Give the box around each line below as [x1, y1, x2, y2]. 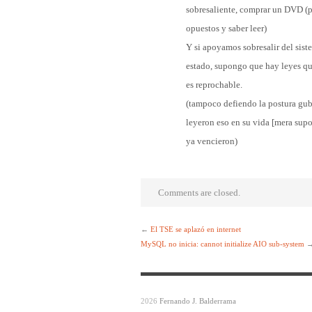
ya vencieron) [186, 136, 237, 147]
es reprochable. [186, 79, 242, 91]
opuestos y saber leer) [186, 23, 267, 34]
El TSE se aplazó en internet [150, 225, 241, 234]
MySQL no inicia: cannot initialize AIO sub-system [141, 240, 304, 249]
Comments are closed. [158, 187, 240, 198]
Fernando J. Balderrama [159, 297, 236, 306]
